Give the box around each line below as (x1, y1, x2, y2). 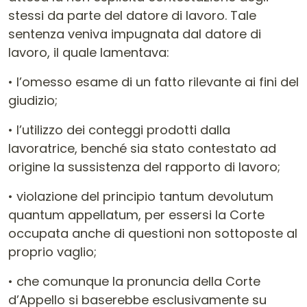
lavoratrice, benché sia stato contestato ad (8, 140, 276, 157)
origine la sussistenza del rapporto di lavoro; (8, 158, 280, 175)
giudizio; (8, 92, 58, 109)
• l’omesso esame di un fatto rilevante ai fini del (8, 73, 299, 90)
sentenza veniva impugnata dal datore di (8, 25, 261, 42)
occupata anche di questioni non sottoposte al (8, 225, 297, 242)
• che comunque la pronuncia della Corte (8, 273, 260, 290)
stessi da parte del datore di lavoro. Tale (8, 7, 256, 24)
